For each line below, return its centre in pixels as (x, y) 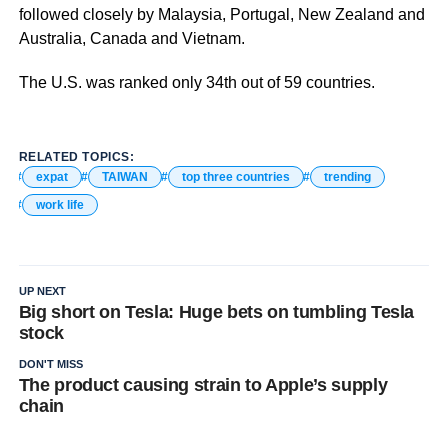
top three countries (235, 177)
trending (347, 177)
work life (59, 205)
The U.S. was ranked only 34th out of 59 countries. (196, 82)
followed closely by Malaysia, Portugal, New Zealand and (221, 14)
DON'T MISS (50, 364)
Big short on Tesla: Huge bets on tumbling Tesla (216, 312)
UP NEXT (42, 291)
